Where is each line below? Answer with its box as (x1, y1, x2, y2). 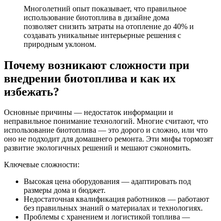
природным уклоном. (24, 39, 96, 48)
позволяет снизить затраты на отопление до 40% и (24, 22, 194, 31)
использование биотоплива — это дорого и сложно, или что (4, 126, 208, 135)
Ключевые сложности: (4, 160, 79, 169)
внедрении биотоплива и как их (4, 72, 176, 85)
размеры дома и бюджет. (24, 186, 106, 195)
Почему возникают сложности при (4, 58, 189, 72)
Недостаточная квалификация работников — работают (24, 195, 209, 204)
